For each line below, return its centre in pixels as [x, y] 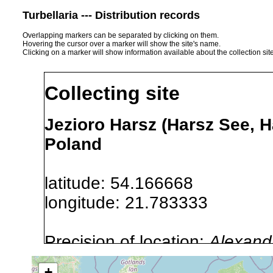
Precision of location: [127, 241]
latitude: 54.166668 [129, 183]
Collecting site [112, 94]
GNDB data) [91, 261]
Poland [73, 144]
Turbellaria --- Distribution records [111, 15]
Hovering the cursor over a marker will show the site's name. [122, 44]
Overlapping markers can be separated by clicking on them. [121, 35]
